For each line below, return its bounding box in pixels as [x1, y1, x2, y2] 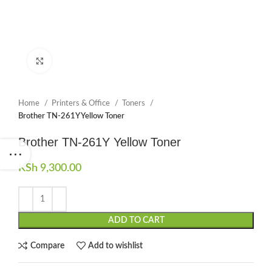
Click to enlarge [52, 57, 106, 64]
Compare [30, 241, 64, 250]
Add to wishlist [88, 241, 143, 250]
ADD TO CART [107, 216, 165, 225]
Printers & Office [52, 99, 112, 107]
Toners [122, 99, 147, 107]
